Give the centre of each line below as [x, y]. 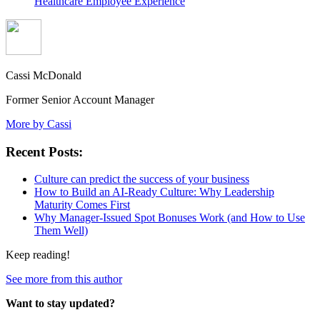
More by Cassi [39, 124]
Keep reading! [38, 255]
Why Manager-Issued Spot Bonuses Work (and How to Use [170, 218]
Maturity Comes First [82, 205]
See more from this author [64, 279]
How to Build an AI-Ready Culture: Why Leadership [154, 192]
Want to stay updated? [60, 304]
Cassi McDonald [44, 75]
